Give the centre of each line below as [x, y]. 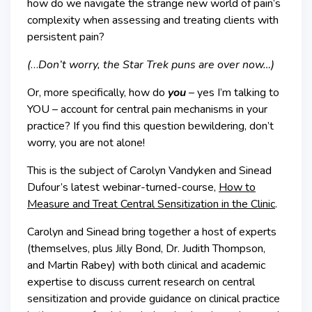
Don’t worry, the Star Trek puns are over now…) [156, 64]
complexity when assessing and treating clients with [153, 20]
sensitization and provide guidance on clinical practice [154, 298]
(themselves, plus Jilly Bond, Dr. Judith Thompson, [146, 248]
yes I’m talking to [238, 92]
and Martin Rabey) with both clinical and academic [146, 265]
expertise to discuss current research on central [141, 282]
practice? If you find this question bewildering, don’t [150, 126]
